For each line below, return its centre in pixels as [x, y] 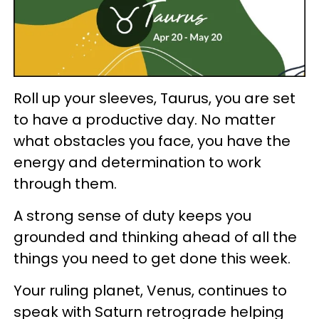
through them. [65, 184]
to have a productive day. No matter [145, 120]
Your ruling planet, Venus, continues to [150, 291]
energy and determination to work [137, 162]
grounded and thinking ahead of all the [155, 237]
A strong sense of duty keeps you [132, 216]
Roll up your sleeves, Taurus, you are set [155, 98]
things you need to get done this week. [152, 258]
